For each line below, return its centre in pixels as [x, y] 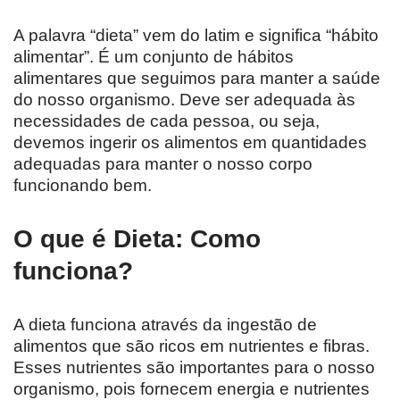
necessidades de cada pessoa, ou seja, [167, 121]
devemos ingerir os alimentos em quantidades [190, 143]
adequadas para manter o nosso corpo [163, 164]
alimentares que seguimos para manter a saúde [197, 79]
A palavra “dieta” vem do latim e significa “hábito [196, 36]
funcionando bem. [83, 186]
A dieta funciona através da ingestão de [165, 325]
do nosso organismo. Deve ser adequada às [184, 100]
